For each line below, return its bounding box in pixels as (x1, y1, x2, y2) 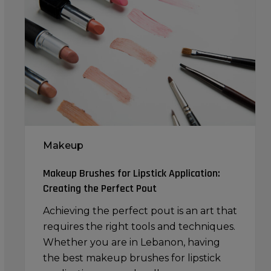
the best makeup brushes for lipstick (42, 252, 221, 264)
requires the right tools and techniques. (42, 220, 235, 232)
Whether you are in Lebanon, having (42, 236, 220, 248)
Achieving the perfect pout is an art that (42, 204, 237, 217)
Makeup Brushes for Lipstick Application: (42, 166, 220, 180)
